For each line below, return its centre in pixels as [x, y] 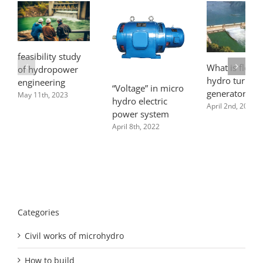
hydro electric [140, 101]
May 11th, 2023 [43, 95]
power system [141, 114]
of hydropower [48, 69]
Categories [38, 213]
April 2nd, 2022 [231, 106]
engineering [41, 82]
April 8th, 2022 [136, 126]
